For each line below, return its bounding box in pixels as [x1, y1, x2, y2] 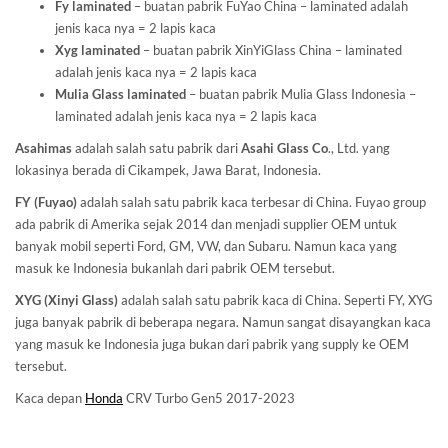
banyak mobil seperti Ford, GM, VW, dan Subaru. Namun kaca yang [15, 237, 397, 254]
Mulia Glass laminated [55, 85, 186, 102]
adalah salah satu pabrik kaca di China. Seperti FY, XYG [121, 291, 433, 308]
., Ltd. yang [328, 139, 390, 156]
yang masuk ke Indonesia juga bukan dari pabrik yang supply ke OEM [15, 335, 409, 352]
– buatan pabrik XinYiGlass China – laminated [140, 41, 402, 58]
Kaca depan [15, 389, 85, 406]
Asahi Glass [241, 139, 309, 156]
